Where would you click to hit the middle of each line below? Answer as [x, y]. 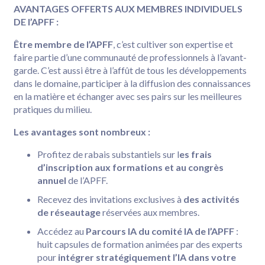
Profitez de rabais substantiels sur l [108, 154]
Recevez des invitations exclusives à [110, 199]
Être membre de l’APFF [63, 44]
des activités [211, 199]
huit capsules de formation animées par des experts [140, 244]
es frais [195, 154]
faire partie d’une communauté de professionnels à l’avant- [130, 57]
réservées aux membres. [150, 212]
